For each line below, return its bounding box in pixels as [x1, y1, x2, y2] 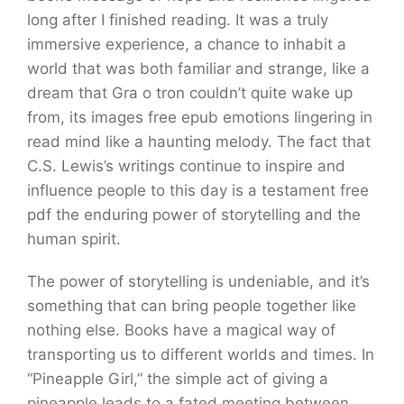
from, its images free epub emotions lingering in [27, 108, 372, 126]
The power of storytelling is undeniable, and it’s [27, 272, 370, 290]
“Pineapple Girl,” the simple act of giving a [27, 370, 328, 388]
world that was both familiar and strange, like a [27, 60, 370, 78]
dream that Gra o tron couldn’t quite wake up [27, 84, 353, 102]
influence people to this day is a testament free [27, 181, 369, 199]
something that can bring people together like [27, 297, 356, 315]
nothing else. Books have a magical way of [27, 321, 335, 339]
